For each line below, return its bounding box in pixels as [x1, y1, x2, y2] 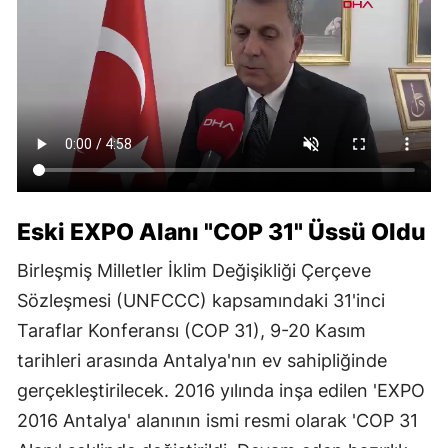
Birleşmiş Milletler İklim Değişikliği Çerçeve [17, 260, 371, 282]
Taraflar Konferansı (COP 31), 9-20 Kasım [17, 320, 366, 342]
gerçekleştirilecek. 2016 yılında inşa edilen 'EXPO [17, 380, 425, 402]
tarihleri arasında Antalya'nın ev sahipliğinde [17, 350, 387, 372]
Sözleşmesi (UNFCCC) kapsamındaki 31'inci [17, 290, 385, 312]
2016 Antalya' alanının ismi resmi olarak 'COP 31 [17, 410, 418, 432]
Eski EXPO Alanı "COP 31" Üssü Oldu [17, 218, 426, 247]
